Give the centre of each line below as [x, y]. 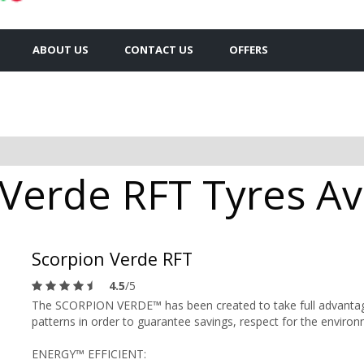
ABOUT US [61, 49]
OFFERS [249, 49]
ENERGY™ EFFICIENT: [89, 353]
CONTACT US [159, 49]
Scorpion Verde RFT [112, 258]
